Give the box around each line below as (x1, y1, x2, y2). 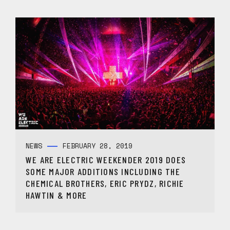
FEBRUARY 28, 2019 (63, 141, 132, 151)
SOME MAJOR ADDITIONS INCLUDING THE (26, 166, 180, 178)
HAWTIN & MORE (26, 189, 87, 201)
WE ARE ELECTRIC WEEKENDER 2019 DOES (26, 154, 186, 166)
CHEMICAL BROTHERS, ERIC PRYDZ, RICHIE (26, 178, 184, 189)
